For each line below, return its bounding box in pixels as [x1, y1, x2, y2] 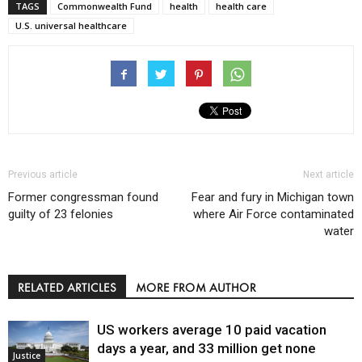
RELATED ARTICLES [18, 280, 116, 296]
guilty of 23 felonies [8, 207, 113, 222]
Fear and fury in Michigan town [192, 190, 354, 205]
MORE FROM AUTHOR [136, 280, 256, 296]
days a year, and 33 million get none [97, 340, 316, 357]
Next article [303, 169, 354, 181]
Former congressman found [8, 190, 158, 205]
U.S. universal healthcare [15, 19, 127, 32]
